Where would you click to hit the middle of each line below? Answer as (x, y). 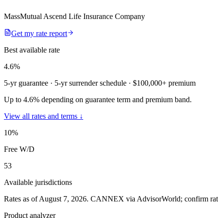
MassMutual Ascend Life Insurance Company (74, 16)
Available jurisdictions (38, 182)
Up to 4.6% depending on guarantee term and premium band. (98, 99)
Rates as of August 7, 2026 (45, 199)
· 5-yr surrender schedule (87, 83)
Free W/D (19, 149)
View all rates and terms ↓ (44, 116)
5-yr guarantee (26, 83)
